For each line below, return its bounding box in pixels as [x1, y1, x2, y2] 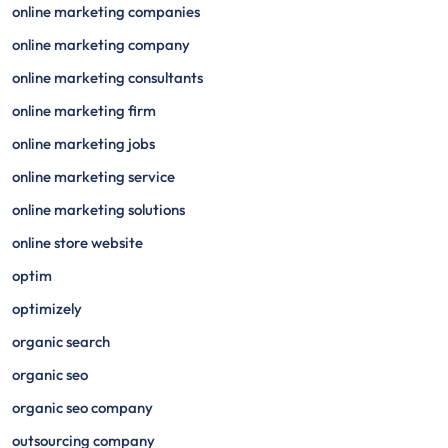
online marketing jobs [12, 134, 155, 153]
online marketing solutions [12, 200, 185, 219]
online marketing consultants [12, 68, 203, 87]
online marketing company [12, 35, 190, 54]
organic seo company [12, 398, 153, 417]
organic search [12, 332, 110, 351]
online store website [12, 233, 143, 252]
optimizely [12, 299, 82, 318]
